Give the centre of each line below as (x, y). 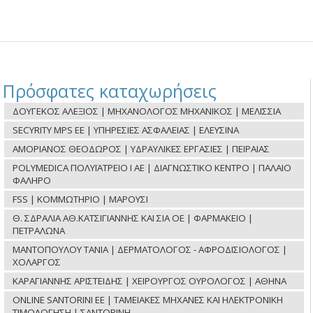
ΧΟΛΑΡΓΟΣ (37, 262)
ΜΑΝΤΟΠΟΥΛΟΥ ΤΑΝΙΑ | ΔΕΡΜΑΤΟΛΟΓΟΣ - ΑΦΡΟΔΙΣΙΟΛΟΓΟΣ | (150, 249)
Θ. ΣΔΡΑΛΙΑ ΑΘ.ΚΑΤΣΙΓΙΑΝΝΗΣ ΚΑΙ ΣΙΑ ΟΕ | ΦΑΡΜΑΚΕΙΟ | (133, 218)
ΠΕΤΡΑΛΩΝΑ (39, 230)
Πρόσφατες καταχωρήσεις (110, 90)
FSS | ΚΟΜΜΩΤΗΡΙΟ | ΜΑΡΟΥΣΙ (81, 199)
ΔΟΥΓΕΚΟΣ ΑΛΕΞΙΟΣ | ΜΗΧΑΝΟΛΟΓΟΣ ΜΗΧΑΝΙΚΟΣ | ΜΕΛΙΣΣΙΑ (147, 111)
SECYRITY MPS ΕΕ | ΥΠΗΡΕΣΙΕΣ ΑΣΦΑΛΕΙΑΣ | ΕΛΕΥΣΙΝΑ (126, 130)
